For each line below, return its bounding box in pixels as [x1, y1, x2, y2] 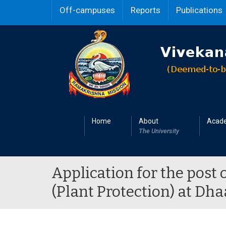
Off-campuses [60, 5, 115, 15]
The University [139, 127, 179, 135]
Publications [176, 5, 222, 15]
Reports [131, 5, 160, 15]
